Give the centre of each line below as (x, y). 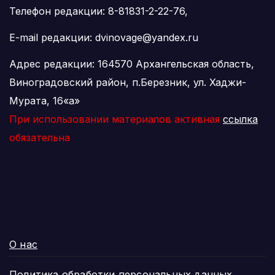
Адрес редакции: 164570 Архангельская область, (132, 64)
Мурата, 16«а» (45, 100)
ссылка (240, 119)
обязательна (40, 137)
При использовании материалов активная (116, 119)
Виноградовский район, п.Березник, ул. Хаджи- (128, 82)
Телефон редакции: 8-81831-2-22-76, (99, 11)
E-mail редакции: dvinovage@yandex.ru (104, 38)
